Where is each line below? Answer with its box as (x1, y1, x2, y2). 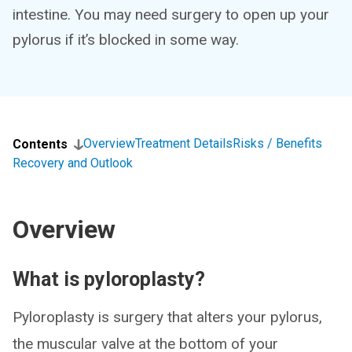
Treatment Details (135, 136, 233, 151)
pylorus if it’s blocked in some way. (13, 31, 239, 49)
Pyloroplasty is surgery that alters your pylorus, (13, 308, 322, 326)
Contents (13, 137, 68, 152)
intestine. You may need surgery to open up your (13, 5, 329, 24)
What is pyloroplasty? (13, 268, 205, 291)
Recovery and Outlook (13, 156, 133, 170)
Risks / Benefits (233, 136, 322, 151)
